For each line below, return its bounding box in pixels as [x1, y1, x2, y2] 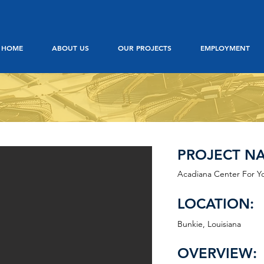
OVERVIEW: [177, 245, 257, 262]
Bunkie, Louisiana [177, 219, 241, 229]
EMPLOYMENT [200, 43, 250, 52]
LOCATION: [177, 195, 254, 212]
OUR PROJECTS [117, 43, 171, 52]
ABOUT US [51, 43, 89, 52]
